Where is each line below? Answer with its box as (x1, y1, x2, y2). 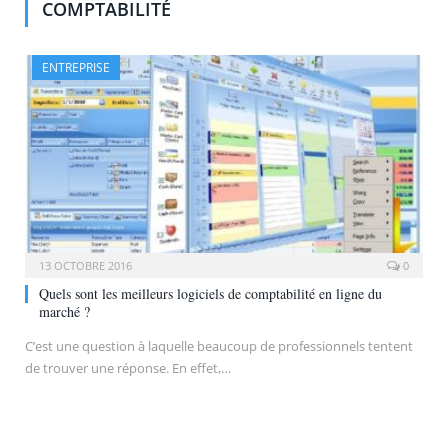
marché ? (39, 301, 90, 321)
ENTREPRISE (42, 59, 110, 76)
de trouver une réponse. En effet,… (25, 358, 231, 377)
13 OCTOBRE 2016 (39, 257, 132, 273)
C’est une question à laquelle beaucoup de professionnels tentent (25, 336, 413, 355)
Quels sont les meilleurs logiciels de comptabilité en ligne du (39, 283, 382, 303)
